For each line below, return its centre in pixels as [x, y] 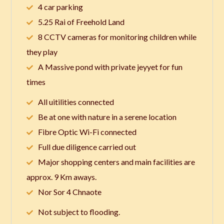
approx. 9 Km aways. [62, 176]
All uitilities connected [76, 101]
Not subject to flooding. [79, 212]
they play [42, 51]
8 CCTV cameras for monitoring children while [117, 36]
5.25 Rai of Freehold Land [81, 21]
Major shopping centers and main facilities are [117, 161]
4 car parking [61, 6]
